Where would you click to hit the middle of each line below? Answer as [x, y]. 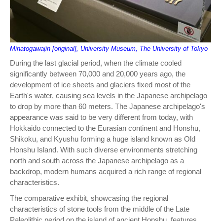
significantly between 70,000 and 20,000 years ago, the [98, 74]
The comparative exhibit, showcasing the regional [89, 198]
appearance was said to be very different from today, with [101, 117]
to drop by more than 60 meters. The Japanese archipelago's [108, 106]
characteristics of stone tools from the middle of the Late [100, 209]
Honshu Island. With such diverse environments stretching [104, 149]
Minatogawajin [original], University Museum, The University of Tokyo [109, 48]
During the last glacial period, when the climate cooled [96, 63]
